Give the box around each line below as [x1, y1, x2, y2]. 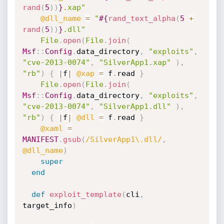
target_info [22, 201, 72, 210]
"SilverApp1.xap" [98, 58, 171, 67]
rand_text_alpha [107, 14, 175, 23]
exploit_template [49, 190, 121, 199]
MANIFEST [22, 135, 58, 144]
